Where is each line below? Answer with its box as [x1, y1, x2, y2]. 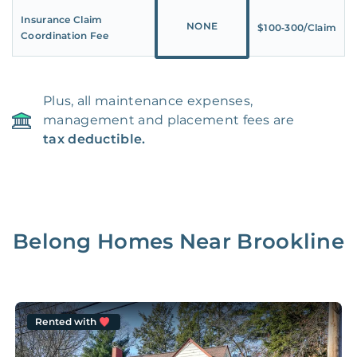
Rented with [35, 316, 97, 328]
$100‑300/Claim [257, 22, 337, 34]
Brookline [237, 229, 345, 255]
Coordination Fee [21, 29, 108, 42]
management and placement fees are [43, 112, 294, 128]
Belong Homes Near [12, 229, 237, 255]
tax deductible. [43, 131, 146, 147]
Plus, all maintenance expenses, [43, 93, 253, 109]
